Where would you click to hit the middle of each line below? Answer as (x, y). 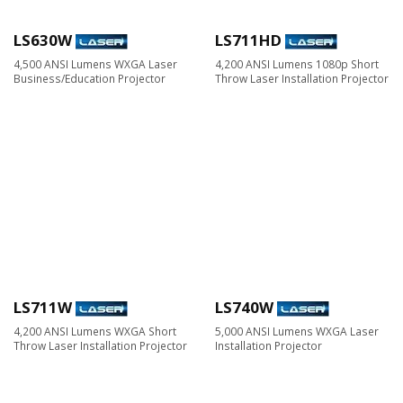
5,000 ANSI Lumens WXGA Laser (297, 331)
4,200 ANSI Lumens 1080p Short (297, 63)
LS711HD (248, 40)
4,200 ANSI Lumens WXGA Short (95, 331)
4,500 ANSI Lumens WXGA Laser (95, 63)
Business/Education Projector (90, 78)
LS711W (43, 307)
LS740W (244, 307)
